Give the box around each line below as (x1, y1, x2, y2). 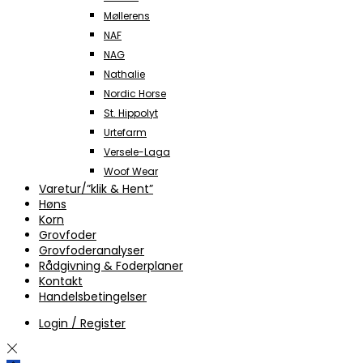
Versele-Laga (104, 145, 170, 160)
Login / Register (39, 315, 126, 332)
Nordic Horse (104, 87, 166, 101)
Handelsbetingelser (39, 288, 147, 305)
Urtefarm (104, 126, 147, 140)
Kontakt (39, 273, 83, 290)
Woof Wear (104, 164, 158, 179)
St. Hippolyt (104, 106, 158, 121)
